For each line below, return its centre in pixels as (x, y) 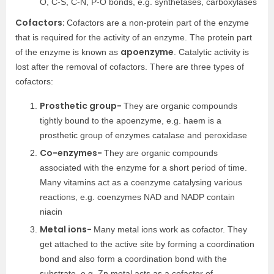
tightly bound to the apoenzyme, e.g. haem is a (131, 121)
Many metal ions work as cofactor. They (170, 230)
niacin (51, 212)
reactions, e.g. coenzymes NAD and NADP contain (137, 197)
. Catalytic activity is (211, 52)
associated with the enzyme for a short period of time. (143, 168)
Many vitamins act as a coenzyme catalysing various (141, 183)
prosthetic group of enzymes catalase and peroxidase (143, 135)
